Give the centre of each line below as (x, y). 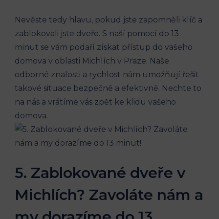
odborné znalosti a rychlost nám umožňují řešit (107, 74)
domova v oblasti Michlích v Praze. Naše (92, 61)
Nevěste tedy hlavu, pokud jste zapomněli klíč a (109, 20)
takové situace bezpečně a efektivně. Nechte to (108, 88)
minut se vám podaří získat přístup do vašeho (104, 47)
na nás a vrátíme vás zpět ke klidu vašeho (95, 102)
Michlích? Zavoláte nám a (109, 195)
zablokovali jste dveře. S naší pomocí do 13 (97, 33)
